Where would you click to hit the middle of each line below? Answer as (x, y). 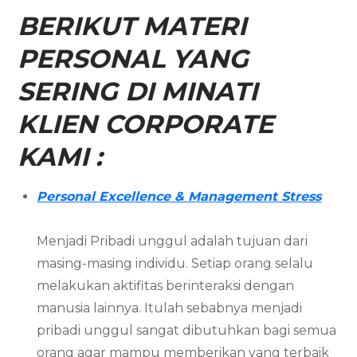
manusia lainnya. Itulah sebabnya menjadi (170, 308)
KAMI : (60, 156)
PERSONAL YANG (133, 58)
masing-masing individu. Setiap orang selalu (175, 263)
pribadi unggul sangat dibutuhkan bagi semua (187, 330)
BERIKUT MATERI (132, 25)
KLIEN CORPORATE (146, 124)
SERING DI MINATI (138, 91)
